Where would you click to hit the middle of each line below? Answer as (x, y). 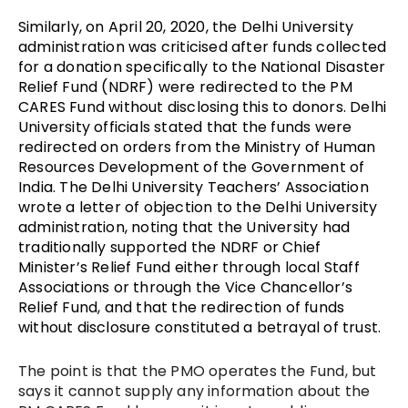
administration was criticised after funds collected (203, 46)
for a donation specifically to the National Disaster (202, 66)
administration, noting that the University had (184, 227)
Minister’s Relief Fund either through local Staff (189, 267)
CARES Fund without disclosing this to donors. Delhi (203, 107)
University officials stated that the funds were (185, 127)
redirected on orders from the (131, 147)
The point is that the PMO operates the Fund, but (198, 371)
